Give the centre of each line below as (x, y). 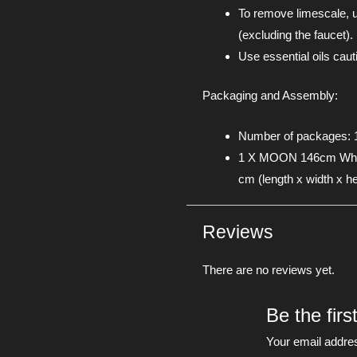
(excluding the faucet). (296, 34)
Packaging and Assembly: (270, 96)
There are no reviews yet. (269, 270)
